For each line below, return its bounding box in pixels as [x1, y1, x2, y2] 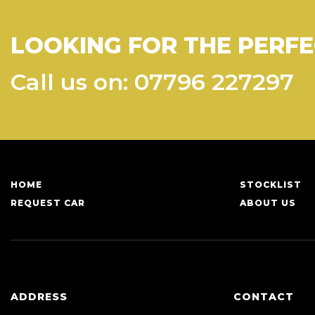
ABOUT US [239, 198, 296, 208]
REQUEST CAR [11, 198, 85, 208]
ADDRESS [11, 290, 67, 303]
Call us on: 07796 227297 [11, 68, 294, 96]
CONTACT [233, 290, 294, 303]
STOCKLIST [239, 179, 302, 190]
